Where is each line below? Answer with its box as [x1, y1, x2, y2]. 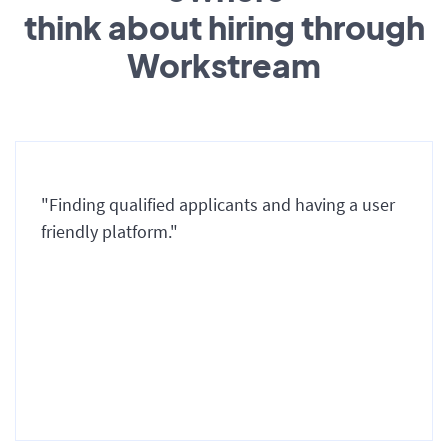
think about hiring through [23, 6, 425, 47]
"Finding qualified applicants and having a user [41, 192, 395, 216]
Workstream [127, 44, 321, 85]
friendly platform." [41, 219, 178, 243]
